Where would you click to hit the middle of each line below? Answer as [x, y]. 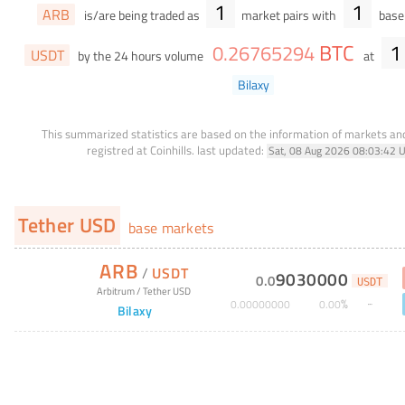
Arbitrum [116, 290]
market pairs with [289, 16]
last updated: [230, 150]
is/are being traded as [141, 16]
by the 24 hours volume [141, 56]
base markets [169, 227]
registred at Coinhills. [140, 150]
